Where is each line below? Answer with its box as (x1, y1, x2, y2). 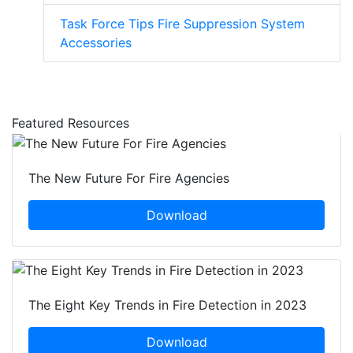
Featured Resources (12, 115, 129, 132)
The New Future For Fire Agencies (28, 169, 229, 186)
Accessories (60, 35, 132, 51)
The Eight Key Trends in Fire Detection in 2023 (28, 297, 307, 314)
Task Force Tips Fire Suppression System (60, 16, 305, 32)
